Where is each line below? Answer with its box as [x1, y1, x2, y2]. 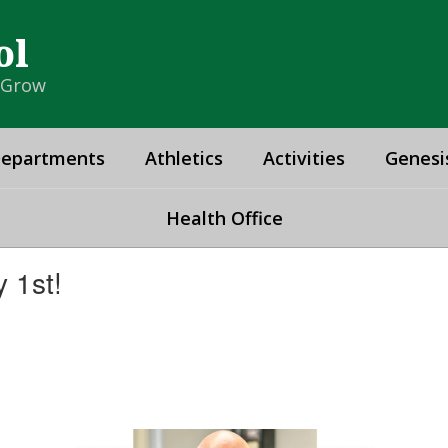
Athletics [145, 146, 223, 170]
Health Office [165, 206, 283, 230]
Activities [263, 146, 345, 170]
